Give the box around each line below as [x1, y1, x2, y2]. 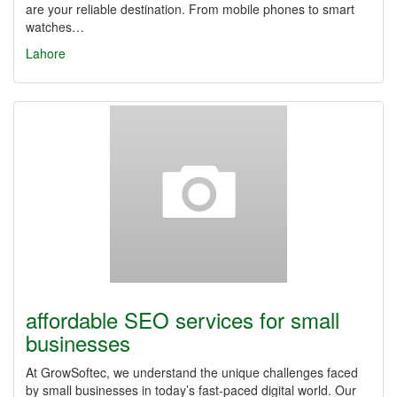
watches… [26, 18, 84, 35]
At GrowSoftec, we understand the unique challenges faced [26, 363, 358, 381]
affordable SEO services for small [26, 304, 339, 335]
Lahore [26, 44, 66, 62]
